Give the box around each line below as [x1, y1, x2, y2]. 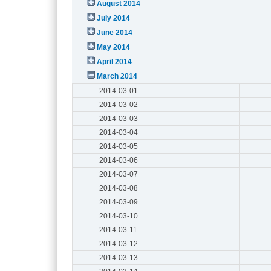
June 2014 [97, 28, 133, 37]
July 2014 [97, 13, 131, 22]
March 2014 [97, 71, 138, 80]
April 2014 [97, 57, 132, 66]
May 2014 [97, 42, 131, 51]
